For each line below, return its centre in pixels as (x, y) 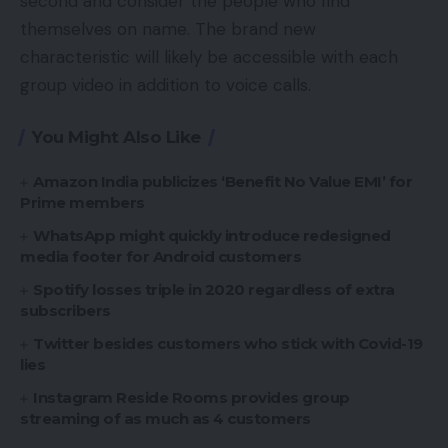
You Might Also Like (116, 137)
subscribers (65, 311)
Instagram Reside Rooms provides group (191, 398)
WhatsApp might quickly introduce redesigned (212, 236)
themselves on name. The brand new (168, 29)
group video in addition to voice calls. (165, 85)
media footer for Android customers (160, 257)
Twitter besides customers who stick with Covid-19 (228, 344)
